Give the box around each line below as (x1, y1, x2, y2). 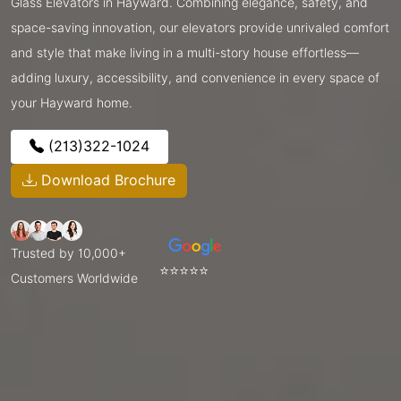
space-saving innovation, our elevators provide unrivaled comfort (11, 20, 389, 35)
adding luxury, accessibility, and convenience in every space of (11, 70, 380, 85)
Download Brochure (37, 171, 175, 189)
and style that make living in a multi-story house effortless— (11, 45, 359, 60)
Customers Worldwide (11, 270, 138, 286)
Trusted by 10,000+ (11, 245, 126, 260)
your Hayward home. (11, 95, 132, 110)
